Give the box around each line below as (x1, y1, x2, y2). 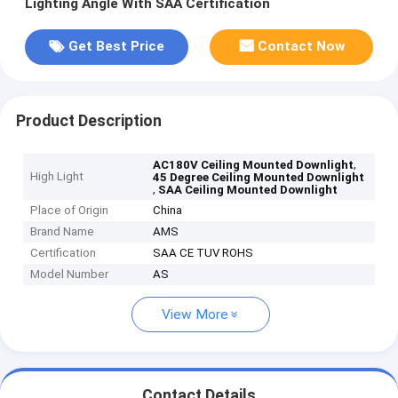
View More (162, 306, 228, 323)
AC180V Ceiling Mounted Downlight (153, 158, 354, 172)
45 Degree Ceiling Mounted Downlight (153, 171, 365, 185)
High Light (30, 170, 84, 184)
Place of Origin (30, 203, 109, 218)
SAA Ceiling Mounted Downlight (158, 183, 338, 197)
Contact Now (258, 38, 346, 55)
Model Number (30, 267, 109, 282)
